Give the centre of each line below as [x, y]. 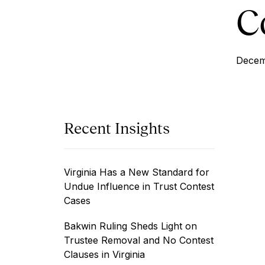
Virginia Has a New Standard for [137, 172]
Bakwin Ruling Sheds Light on [130, 226]
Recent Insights [117, 128]
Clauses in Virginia [104, 254]
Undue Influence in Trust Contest [139, 186]
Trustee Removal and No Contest [139, 240]
